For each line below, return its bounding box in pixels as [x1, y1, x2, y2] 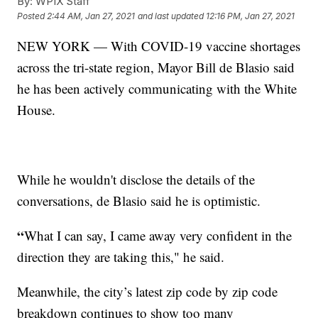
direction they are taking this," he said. [17, 247, 225, 265]
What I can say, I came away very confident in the [24, 226, 292, 244]
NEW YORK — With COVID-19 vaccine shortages [17, 36, 301, 55]
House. [17, 100, 56, 119]
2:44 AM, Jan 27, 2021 [47, 11, 136, 22]
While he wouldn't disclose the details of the [17, 170, 256, 188]
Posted [17, 11, 48, 22]
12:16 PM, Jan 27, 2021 [206, 11, 295, 22]
